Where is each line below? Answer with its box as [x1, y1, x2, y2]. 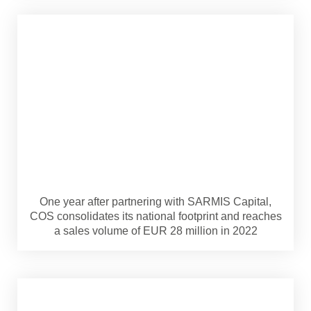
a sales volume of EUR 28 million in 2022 [53, 224, 258, 237]
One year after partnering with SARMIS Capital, [40, 195, 271, 208]
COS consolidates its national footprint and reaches [29, 210, 282, 222]
